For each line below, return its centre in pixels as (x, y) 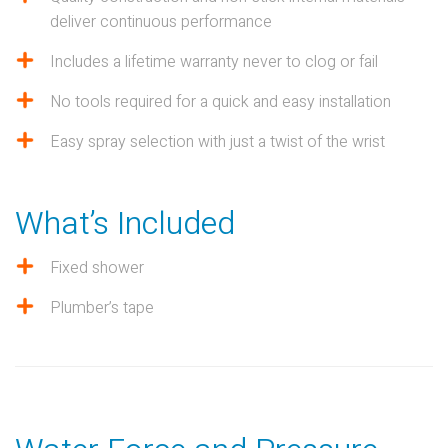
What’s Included (125, 223)
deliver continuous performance (161, 22)
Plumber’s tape (102, 308)
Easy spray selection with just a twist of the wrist (217, 142)
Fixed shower (97, 268)
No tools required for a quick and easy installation (220, 102)
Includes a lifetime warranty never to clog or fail (214, 62)
